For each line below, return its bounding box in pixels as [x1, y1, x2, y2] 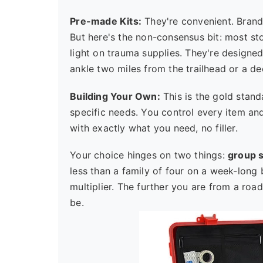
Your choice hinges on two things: [70, 149, 228, 161]
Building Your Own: [70, 90, 160, 102]
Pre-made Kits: [70, 15, 141, 28]
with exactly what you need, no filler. [70, 122, 238, 134]
